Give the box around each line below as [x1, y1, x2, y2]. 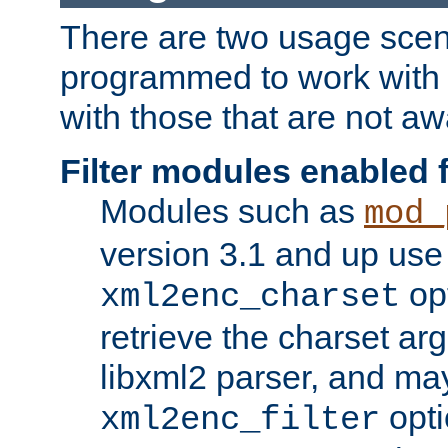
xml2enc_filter [100, 400, 380, 439]
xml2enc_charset [100, 277, 400, 316]
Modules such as [100, 191, 364, 230]
